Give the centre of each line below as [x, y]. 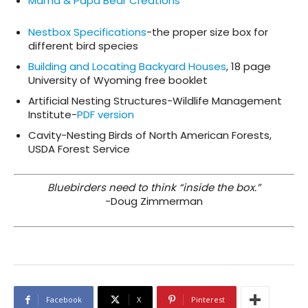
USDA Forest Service [79, 149]
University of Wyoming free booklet [118, 80]
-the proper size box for [207, 32]
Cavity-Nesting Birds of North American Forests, [150, 135]
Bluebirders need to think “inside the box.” [154, 187]
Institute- [53, 115]
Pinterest [208, 300]
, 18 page [249, 67]
